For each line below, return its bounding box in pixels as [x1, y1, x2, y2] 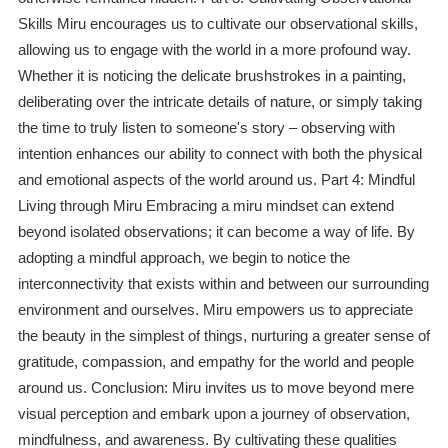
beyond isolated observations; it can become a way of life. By [17, 223, 415, 241]
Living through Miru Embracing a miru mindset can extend [17, 197, 394, 215]
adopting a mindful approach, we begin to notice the [17, 249, 350, 267]
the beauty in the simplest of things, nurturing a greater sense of [17, 327, 430, 345]
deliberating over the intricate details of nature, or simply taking [17, 93, 422, 111]
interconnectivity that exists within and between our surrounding [17, 275, 429, 293]
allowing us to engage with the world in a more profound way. [17, 41, 411, 59]
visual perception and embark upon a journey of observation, [17, 405, 410, 423]
